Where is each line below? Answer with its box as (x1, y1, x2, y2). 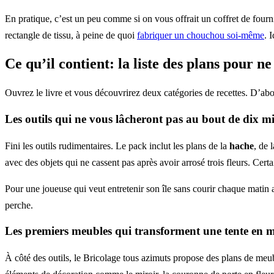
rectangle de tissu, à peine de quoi (5, 29, 137, 40)
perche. (5, 199, 33, 210)
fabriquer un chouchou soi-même (137, 29, 264, 40)
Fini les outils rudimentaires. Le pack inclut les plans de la (5, 140, 229, 151)
